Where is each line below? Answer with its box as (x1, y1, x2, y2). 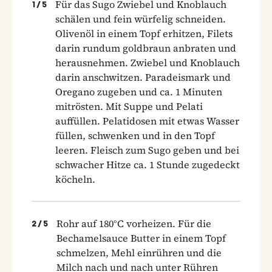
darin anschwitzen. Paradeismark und (55, 70, 231, 84)
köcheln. (55, 172, 95, 186)
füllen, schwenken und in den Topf (55, 128, 215, 142)
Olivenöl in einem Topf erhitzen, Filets (55, 26, 233, 40)
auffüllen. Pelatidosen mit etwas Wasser (55, 114, 239, 127)
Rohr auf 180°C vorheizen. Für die (56, 216, 211, 230)
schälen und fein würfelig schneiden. (55, 12, 226, 25)
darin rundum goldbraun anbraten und (55, 41, 236, 55)
